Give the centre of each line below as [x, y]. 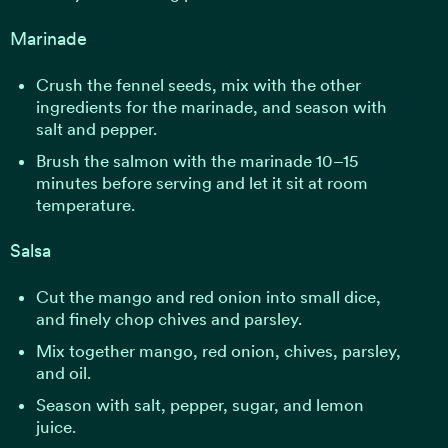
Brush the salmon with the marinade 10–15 [197, 160]
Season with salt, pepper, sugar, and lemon [199, 404]
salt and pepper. [96, 128]
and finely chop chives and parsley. [168, 318]
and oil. [63, 372]
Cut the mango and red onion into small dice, [208, 296]
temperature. [85, 204]
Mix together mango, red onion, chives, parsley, [218, 350]
